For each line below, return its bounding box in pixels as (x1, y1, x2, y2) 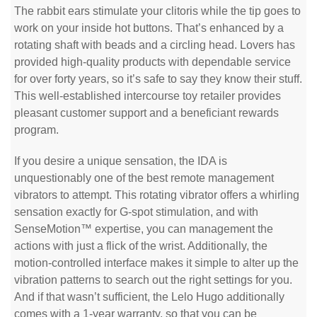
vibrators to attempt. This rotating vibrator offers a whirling (14, 189, 299, 201)
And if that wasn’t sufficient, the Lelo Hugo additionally (14, 291, 284, 303)
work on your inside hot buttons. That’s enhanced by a (14, 22, 284, 34)
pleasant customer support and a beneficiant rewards (14, 107, 279, 119)
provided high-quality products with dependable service (14, 56, 291, 68)
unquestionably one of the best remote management (14, 172, 274, 184)
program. (14, 124, 59, 136)
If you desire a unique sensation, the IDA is (14, 155, 227, 167)
